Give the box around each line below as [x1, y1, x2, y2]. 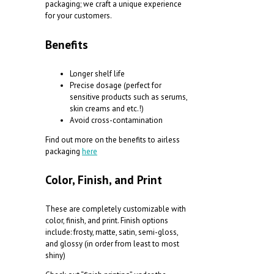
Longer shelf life [70, 68, 125, 79]
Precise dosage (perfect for [70, 80, 161, 91]
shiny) [45, 250, 65, 261]
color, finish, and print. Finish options [45, 215, 168, 226]
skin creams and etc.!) [70, 103, 144, 114]
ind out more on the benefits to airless [49, 134, 180, 145]
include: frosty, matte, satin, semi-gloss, [45, 227, 178, 238]
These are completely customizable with [45, 204, 186, 215]
